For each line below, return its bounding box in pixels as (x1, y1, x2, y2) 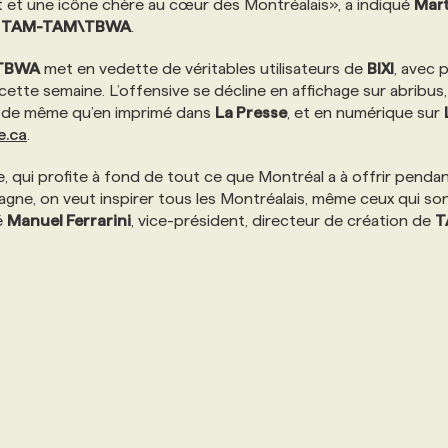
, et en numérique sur (287, 104, 444, 121)
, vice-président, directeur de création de (131, 212, 435, 229)
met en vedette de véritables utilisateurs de (40, 60, 367, 77)
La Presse (215, 104, 287, 121)
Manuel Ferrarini (7, 212, 131, 229)
